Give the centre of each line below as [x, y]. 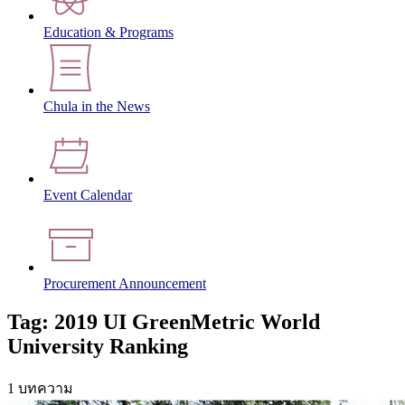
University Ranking [98, 346]
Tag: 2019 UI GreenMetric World [164, 321]
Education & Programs [108, 33]
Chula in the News [97, 107]
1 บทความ [40, 388]
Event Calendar [88, 195]
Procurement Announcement [125, 284]
